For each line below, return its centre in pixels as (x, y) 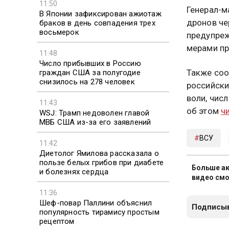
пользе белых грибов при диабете (102, 162)
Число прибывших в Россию (90, 63)
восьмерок (59, 32)
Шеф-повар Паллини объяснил (96, 203)
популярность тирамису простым (99, 212)
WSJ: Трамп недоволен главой (95, 113)
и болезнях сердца (74, 171)
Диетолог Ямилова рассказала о (99, 153)
